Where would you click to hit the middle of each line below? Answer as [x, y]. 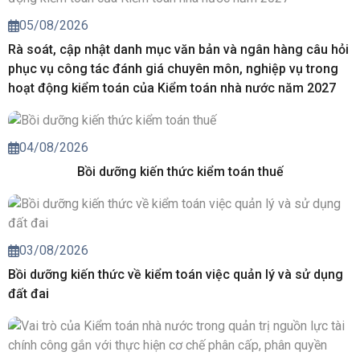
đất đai [29, 294]
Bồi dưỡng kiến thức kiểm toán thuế [180, 172]
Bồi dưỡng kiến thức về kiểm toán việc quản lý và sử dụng [176, 275]
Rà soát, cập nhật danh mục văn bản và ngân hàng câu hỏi [178, 49]
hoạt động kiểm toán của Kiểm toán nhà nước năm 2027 [172, 88]
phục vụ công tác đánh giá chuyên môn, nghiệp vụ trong [173, 68]
